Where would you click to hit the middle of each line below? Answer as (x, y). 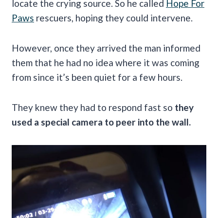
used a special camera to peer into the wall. (101, 122)
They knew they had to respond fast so (93, 107)
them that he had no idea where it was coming (106, 62)
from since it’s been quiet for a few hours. (97, 77)
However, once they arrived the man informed (106, 48)
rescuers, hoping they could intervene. (113, 18)
